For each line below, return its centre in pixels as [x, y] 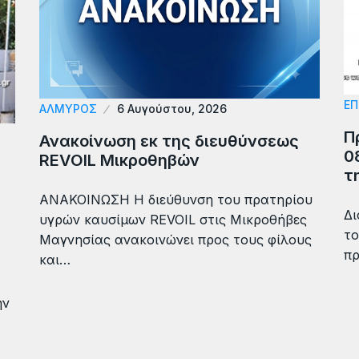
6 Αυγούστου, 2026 [172, 109]
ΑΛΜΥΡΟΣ [68, 109]
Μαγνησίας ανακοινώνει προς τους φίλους [175, 240]
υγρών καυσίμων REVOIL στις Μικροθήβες [173, 220]
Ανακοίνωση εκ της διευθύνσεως [169, 141]
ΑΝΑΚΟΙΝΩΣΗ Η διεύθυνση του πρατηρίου [176, 200]
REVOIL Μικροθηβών [119, 161]
